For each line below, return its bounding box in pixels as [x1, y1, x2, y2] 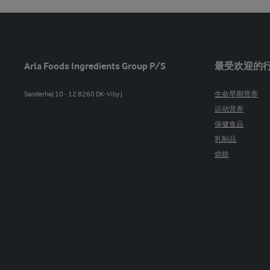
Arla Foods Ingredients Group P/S [24, 61, 166, 72]
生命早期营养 [215, 91, 259, 99]
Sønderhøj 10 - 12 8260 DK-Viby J [24, 91, 122, 99]
